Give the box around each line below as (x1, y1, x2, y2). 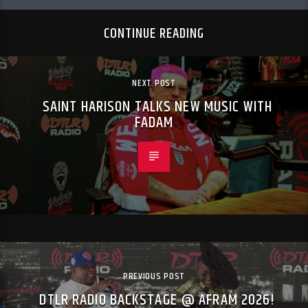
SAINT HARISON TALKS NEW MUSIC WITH (42, 94, 273, 119)
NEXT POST (132, 75, 176, 91)
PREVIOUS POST (122, 268, 186, 284)
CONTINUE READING (103, 23, 205, 45)
